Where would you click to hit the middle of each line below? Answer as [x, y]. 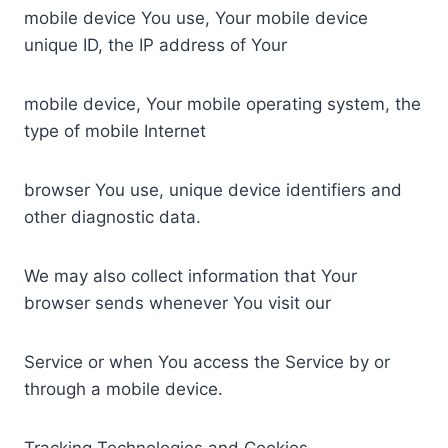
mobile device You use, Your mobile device [196, 17]
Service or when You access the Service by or [207, 361]
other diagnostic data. [112, 216]
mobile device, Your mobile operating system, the [222, 103]
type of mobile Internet [115, 130]
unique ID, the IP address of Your [155, 44]
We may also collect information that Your [190, 275]
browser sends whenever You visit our [177, 302]
